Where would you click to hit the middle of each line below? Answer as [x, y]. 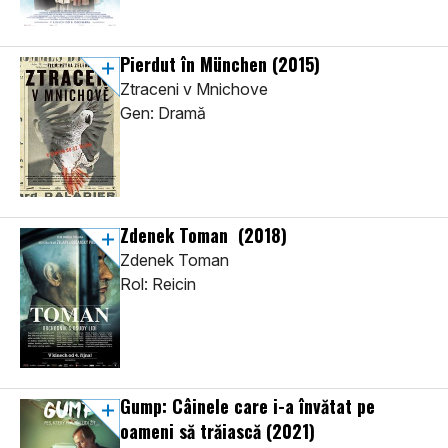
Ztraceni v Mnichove [194, 89]
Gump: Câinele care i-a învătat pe [247, 406]
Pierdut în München [196, 64]
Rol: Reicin [158, 284]
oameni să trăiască [193, 431]
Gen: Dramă [163, 113]
